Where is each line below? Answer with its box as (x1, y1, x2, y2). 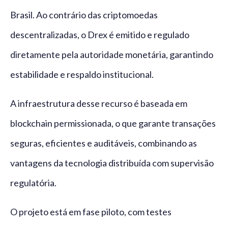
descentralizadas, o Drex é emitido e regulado (10, 29, 189, 41)
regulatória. (10, 177, 56, 189)
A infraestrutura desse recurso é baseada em (10, 98, 187, 109)
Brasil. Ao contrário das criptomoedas (10, 9, 158, 21)
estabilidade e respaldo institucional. (10, 69, 154, 80)
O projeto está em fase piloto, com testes (10, 206, 172, 218)
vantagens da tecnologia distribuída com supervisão (10, 157, 214, 169)
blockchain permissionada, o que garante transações (10, 118, 216, 129)
